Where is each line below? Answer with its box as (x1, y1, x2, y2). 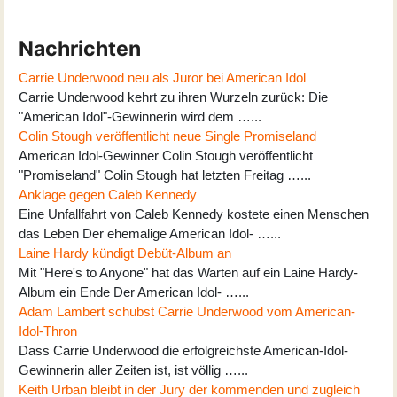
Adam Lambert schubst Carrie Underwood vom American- (19, 303, 355, 319)
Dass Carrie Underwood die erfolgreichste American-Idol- (19, 342, 348, 358)
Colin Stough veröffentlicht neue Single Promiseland (19, 128, 316, 144)
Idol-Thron (19, 323, 77, 339)
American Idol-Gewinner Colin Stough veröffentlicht (19, 147, 313, 163)
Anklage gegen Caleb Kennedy (19, 186, 197, 202)
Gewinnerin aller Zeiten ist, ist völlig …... (19, 362, 248, 378)
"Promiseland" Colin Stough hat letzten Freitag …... (19, 167, 311, 183)
